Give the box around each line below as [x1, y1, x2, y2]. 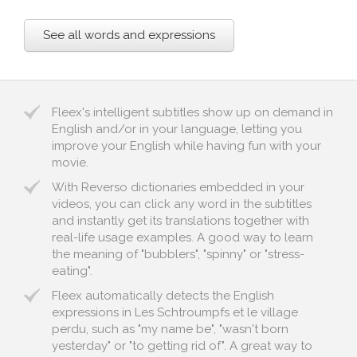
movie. [52, 155, 88, 170]
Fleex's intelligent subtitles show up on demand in [52, 105, 333, 120]
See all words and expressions [43, 28, 215, 42]
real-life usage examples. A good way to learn [52, 230, 313, 245]
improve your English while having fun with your [52, 139, 321, 153]
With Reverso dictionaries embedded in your [52, 180, 304, 194]
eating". [52, 264, 92, 278]
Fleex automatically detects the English [52, 288, 274, 303]
